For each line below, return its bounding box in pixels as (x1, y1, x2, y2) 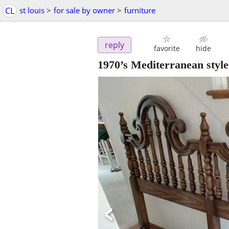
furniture (124, 5, 155, 15)
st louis (19, 5, 44, 15)
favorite (153, 43, 180, 54)
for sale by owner (54, 5, 115, 15)
